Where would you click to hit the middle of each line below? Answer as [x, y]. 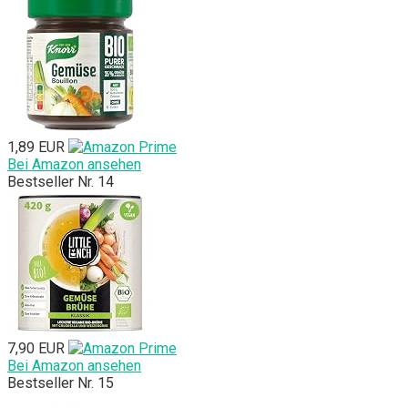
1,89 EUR [36, 148]
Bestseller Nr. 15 [61, 383]
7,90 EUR [36, 349]
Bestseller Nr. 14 [61, 182]
